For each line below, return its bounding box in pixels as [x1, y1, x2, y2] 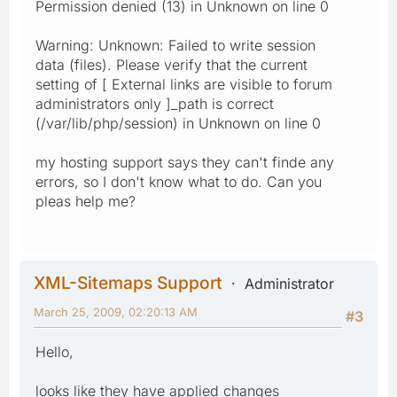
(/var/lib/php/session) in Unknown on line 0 [35, 113, 321, 132]
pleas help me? [35, 191, 136, 210]
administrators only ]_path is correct [35, 94, 274, 113]
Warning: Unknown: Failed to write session [35, 35, 315, 54]
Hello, [35, 342, 74, 361]
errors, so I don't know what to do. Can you [35, 172, 322, 191]
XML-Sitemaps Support [34, 271, 222, 293]
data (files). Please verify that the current [35, 55, 307, 74]
